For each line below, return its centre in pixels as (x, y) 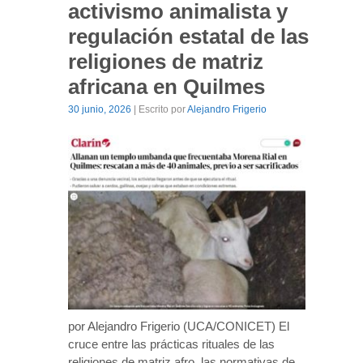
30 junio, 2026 (100, 109)
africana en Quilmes (167, 86)
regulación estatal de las (188, 36)
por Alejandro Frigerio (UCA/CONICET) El (179, 326)
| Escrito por (159, 109)
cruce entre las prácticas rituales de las (171, 344)
